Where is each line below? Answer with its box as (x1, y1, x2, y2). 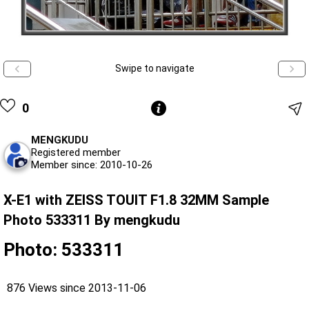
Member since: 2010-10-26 (31, 158, 152, 171)
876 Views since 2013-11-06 (7, 281, 146, 295)
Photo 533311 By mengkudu (3, 211, 180, 228)
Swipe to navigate (114, 63, 195, 74)
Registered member (31, 146, 121, 159)
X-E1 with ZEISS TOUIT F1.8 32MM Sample (3, 191, 269, 208)
